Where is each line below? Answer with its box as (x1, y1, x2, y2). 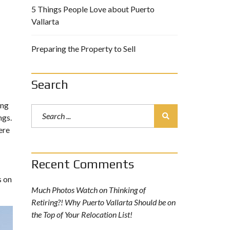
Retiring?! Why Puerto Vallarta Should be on (31, 197, 176, 207)
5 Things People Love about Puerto (31, 4, 155, 14)
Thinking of (109, 185, 146, 195)
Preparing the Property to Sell (31, 44, 136, 54)
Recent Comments (31, 157, 134, 171)
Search (31, 78, 68, 92)
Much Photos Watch (31, 185, 98, 195)
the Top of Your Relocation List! (31, 209, 132, 220)
